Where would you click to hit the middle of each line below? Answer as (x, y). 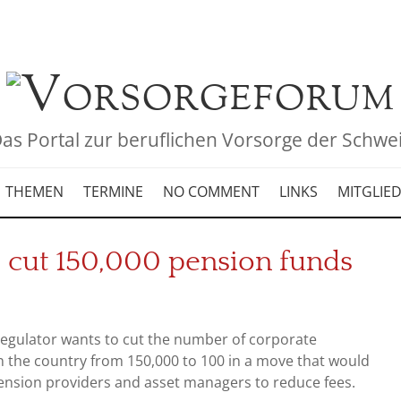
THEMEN (34, 192)
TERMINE (113, 192)
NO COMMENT (211, 192)
